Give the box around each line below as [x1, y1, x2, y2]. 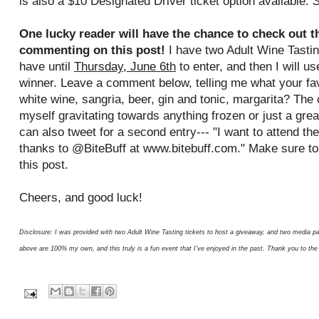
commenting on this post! [19, 43, 165, 57]
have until [19, 60, 74, 73]
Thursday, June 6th [74, 60, 176, 73]
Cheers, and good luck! [19, 191, 142, 204]
